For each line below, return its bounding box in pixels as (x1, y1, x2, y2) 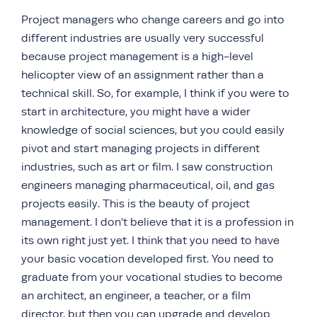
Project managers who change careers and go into (21, 13, 284, 26)
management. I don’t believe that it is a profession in (21, 216, 294, 229)
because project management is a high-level (21, 50, 253, 63)
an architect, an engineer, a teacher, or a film (21, 289, 250, 302)
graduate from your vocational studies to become (21, 271, 282, 284)
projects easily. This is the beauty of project (21, 197, 250, 210)
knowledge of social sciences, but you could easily (21, 124, 284, 137)
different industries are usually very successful (21, 32, 264, 45)
